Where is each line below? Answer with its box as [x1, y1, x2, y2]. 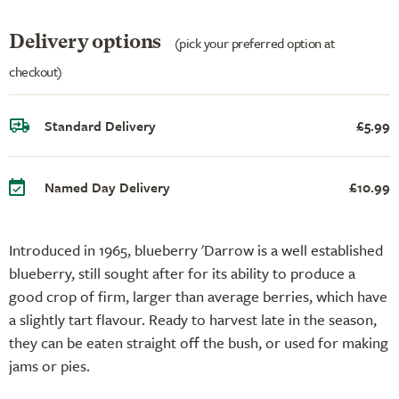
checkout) [9, 61, 63, 81]
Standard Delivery [45, 115, 156, 135]
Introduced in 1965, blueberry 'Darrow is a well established [9, 238, 383, 261]
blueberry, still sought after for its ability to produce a [9, 261, 355, 284]
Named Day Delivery [45, 176, 170, 197]
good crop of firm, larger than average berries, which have [9, 284, 387, 307]
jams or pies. [9, 354, 90, 377]
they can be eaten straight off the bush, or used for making [9, 330, 388, 354]
